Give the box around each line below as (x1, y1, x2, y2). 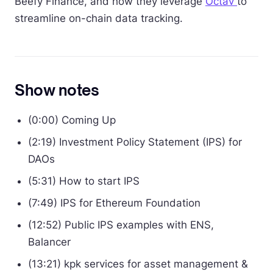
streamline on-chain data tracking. (15, 12, 183, 24)
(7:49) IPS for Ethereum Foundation (28, 197, 200, 209)
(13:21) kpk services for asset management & (28, 258, 248, 270)
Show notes (15, 81, 99, 99)
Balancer (28, 236, 71, 248)
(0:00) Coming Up (28, 114, 116, 126)
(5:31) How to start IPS (28, 175, 140, 187)
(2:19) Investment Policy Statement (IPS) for (28, 136, 242, 148)
